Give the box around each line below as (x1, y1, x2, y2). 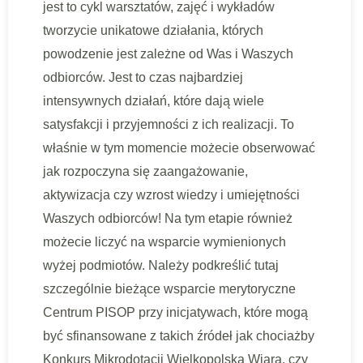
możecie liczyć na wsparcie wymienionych (43, 235, 286, 249)
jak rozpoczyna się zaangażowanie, (43, 164, 248, 178)
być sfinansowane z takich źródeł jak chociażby (43, 329, 314, 343)
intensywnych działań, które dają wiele (43, 94, 264, 108)
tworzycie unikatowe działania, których (43, 23, 263, 37)
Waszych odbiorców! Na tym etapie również (43, 211, 293, 225)
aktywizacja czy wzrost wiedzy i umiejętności (43, 188, 300, 202)
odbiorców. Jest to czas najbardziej (43, 70, 243, 84)
